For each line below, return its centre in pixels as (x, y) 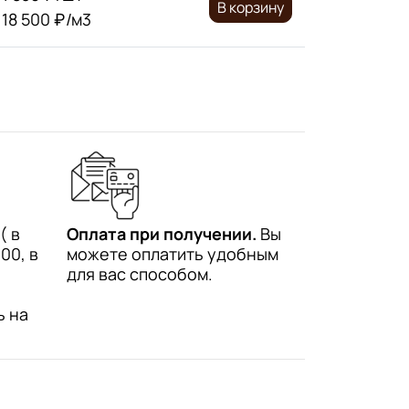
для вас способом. (140, 273)
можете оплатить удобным (173, 253)
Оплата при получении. (162, 233)
